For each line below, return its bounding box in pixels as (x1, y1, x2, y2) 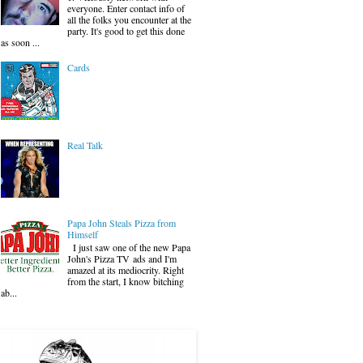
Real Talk (66, 139, 103, 152)
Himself (66, 227, 98, 241)
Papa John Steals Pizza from (66, 216, 176, 229)
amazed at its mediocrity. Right (66, 263, 184, 277)
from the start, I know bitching (66, 275, 184, 288)
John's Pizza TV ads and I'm (66, 252, 177, 266)
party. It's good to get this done (66, 24, 185, 38)
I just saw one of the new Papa (66, 241, 190, 254)
